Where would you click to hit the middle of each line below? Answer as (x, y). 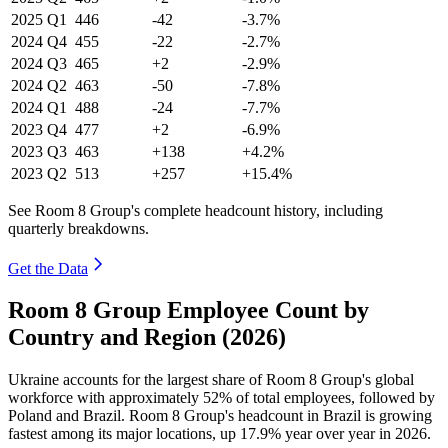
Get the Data (48, 268)
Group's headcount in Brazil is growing (306, 416)
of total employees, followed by (333, 398)
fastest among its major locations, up (124, 434)
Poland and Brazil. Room (90, 416)
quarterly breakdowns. (78, 228)
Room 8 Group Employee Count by (188, 310)
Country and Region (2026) (147, 337)
